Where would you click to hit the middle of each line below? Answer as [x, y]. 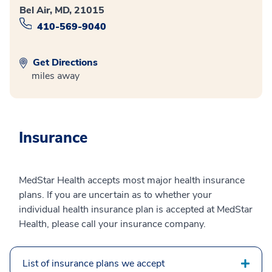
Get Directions [64, 63]
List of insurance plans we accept [93, 264]
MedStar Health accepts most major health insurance [132, 181]
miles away [56, 76]
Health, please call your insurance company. [112, 224]
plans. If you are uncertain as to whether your [115, 195]
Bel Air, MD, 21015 [62, 10]
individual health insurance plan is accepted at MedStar [136, 210]
